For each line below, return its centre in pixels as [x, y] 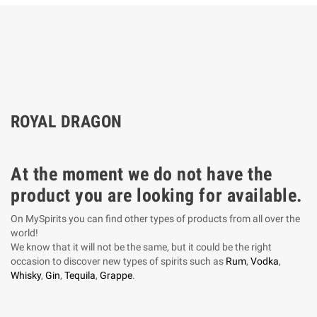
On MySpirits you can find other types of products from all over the [155, 219]
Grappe [116, 275]
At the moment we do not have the [142, 174]
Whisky [26, 275]
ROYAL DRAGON [67, 122]
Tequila [80, 275]
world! [24, 233]
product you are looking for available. [157, 195]
